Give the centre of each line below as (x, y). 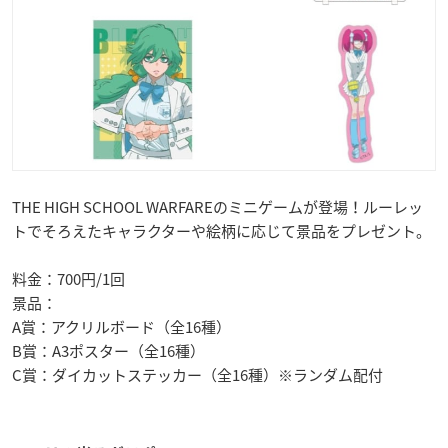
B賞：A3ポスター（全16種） (108, 351)
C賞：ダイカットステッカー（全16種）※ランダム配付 (197, 375)
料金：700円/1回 (68, 279)
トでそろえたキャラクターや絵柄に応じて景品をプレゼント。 (221, 231)
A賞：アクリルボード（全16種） (121, 327)
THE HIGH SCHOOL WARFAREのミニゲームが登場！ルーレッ (217, 207)
